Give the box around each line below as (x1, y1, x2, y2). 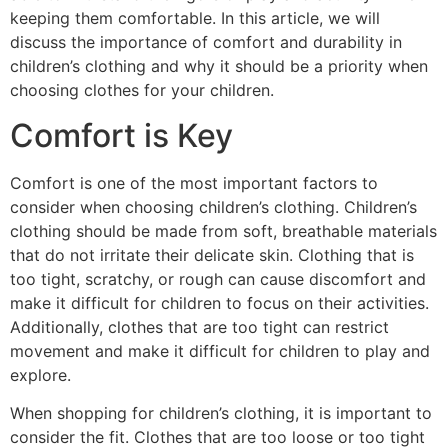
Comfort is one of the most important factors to (10, 172, 378, 193)
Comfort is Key (10, 115, 233, 155)
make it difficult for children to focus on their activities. (10, 292, 429, 313)
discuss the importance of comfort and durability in (10, 32, 402, 53)
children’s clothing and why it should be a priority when (10, 56, 428, 77)
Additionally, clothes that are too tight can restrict (10, 316, 389, 337)
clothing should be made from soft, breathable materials (10, 220, 437, 241)
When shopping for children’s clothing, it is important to (10, 403, 432, 424)
